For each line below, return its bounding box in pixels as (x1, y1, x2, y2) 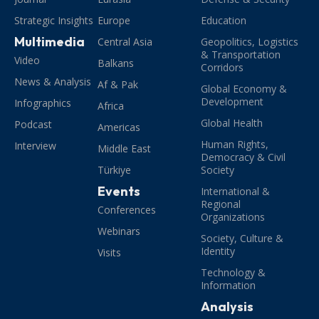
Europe (97, 13, 130, 27)
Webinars (97, 224, 140, 238)
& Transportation (201, 47, 281, 61)
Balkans (97, 56, 134, 70)
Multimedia (14, 33, 85, 50)
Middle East (97, 141, 151, 155)
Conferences (97, 202, 156, 216)
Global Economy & (201, 81, 288, 95)
